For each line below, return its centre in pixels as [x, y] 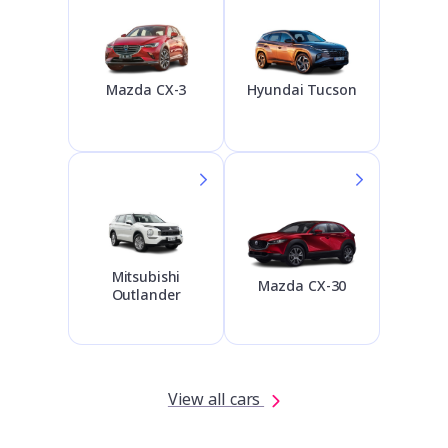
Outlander [146, 294]
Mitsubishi [146, 276]
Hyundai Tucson [302, 90]
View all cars [216, 399]
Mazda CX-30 [302, 285]
